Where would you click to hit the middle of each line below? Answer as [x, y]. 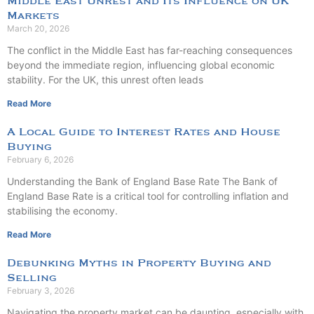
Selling [32, 278]
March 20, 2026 [38, 28]
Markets [33, 15]
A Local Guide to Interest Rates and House [144, 132]
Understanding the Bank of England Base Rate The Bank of [142, 181]
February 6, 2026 [40, 159]
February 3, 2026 [41, 290]
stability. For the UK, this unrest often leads [105, 79]
